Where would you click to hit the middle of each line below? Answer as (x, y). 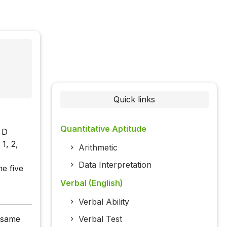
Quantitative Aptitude (103, 129)
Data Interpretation (115, 165)
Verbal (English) (91, 183)
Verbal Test (100, 219)
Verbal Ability (104, 202)
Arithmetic (98, 148)
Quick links (135, 100)
